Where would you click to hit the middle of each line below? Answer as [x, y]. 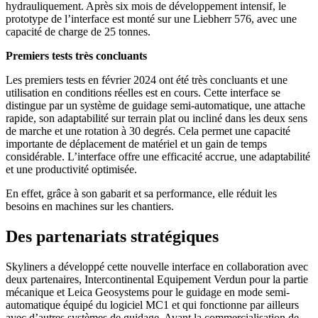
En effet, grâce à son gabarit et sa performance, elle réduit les [141, 193]
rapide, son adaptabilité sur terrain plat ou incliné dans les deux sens [157, 118]
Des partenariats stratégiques [112, 236]
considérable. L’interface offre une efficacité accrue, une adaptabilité [158, 156]
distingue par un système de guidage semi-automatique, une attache [155, 105]
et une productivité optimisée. [71, 169]
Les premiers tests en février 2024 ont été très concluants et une [147, 79]
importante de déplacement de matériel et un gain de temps [136, 143]
